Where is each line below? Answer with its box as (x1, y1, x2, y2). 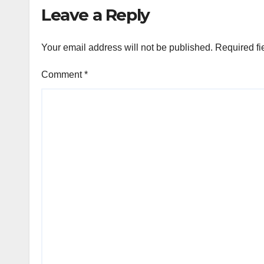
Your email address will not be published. (41, 42, 213, 52)
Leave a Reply (41, 5, 150, 25)
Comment (41, 69, 84, 80)
